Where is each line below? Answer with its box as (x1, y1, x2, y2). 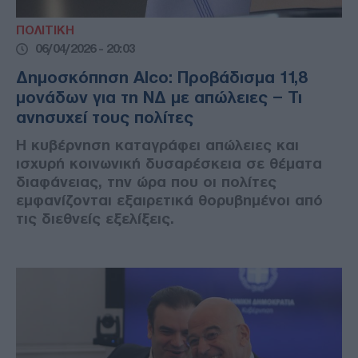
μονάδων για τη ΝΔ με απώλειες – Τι (16, 89, 302, 107)
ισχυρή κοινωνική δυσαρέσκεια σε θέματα (16, 155, 322, 173)
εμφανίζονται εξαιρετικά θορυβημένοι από (16, 192, 323, 209)
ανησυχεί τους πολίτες (16, 109, 193, 127)
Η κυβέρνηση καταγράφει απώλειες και (16, 137, 299, 154)
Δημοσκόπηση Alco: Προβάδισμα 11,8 (16, 69, 307, 87)
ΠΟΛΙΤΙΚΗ (16, 24, 74, 38)
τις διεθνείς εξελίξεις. (16, 210, 174, 228)
